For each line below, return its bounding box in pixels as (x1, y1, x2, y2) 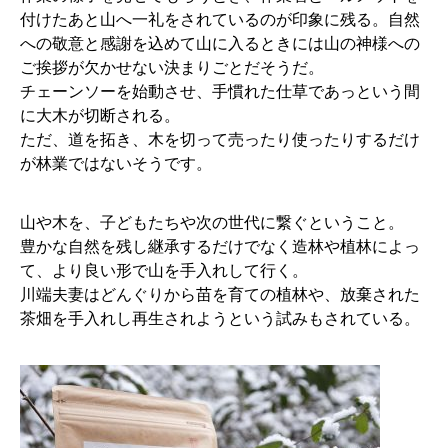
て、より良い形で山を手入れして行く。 (20, 260, 308, 280)
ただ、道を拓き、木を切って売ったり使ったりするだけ (20, 130, 420, 150)
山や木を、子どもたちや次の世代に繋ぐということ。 (20, 212, 404, 232)
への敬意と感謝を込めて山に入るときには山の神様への (20, 34, 420, 54)
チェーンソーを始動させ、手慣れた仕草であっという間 (20, 82, 420, 102)
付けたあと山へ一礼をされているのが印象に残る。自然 (20, 10, 420, 30)
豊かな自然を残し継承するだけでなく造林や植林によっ (20, 236, 420, 256)
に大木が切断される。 (20, 106, 180, 126)
